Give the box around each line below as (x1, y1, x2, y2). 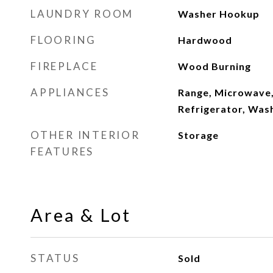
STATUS (30, 252, 80, 264)
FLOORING (30, 34, 96, 46)
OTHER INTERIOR (30, 129, 140, 141)
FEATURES (30, 145, 94, 158)
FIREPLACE (30, 60, 98, 73)
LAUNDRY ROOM (30, 7, 133, 20)
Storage (177, 129, 219, 141)
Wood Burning (177, 60, 251, 72)
